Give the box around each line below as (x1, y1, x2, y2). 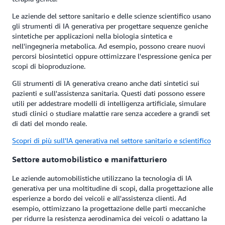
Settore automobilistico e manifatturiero (12, 154, 167, 164)
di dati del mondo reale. (12, 119, 87, 128)
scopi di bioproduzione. (12, 61, 85, 70)
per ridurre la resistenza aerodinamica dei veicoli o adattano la (12, 214, 207, 223)
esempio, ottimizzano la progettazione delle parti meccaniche (12, 204, 205, 213)
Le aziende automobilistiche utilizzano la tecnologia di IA (12, 174, 192, 183)
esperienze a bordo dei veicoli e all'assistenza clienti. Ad (12, 194, 186, 203)
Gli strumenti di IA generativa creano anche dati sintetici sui (12, 78, 199, 87)
